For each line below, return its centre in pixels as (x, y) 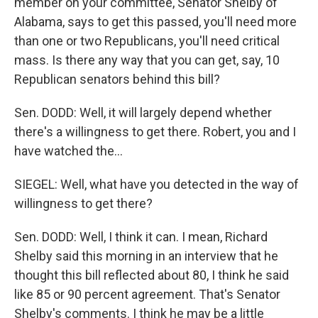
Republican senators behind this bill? (117, 79)
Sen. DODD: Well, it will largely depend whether (143, 113)
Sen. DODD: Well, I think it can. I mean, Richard (141, 237)
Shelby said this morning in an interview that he (146, 256)
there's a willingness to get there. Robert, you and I (155, 132)
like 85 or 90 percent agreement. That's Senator (147, 294)
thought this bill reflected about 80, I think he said (152, 275)
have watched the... (68, 151)
